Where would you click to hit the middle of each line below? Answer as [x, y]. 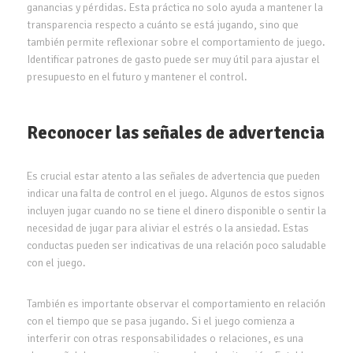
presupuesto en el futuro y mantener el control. [137, 76]
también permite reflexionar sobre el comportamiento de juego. [176, 42]
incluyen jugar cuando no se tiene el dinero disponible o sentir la [176, 210]
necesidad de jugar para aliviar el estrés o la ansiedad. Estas [167, 228]
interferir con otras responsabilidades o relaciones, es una [165, 338]
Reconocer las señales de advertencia [175, 132]
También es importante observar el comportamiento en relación [176, 303]
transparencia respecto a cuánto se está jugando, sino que [162, 24]
